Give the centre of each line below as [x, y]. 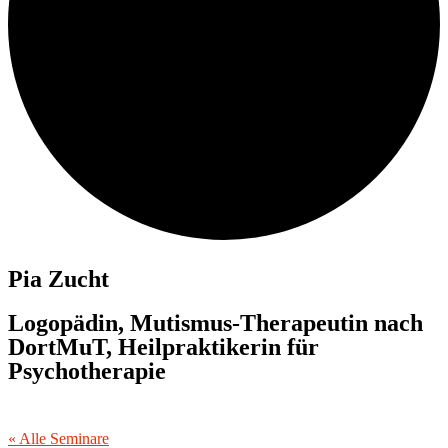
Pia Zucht [58, 278]
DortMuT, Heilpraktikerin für [163, 346]
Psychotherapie [87, 370]
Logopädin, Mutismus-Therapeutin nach [215, 322]
